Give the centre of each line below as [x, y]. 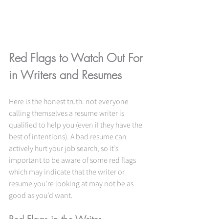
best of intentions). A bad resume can [68, 137]
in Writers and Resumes [65, 75]
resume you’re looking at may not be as [72, 184]
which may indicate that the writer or [67, 172]
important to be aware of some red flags [73, 160]
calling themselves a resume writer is [67, 113]
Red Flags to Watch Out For [77, 58]
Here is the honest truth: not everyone [69, 101]
